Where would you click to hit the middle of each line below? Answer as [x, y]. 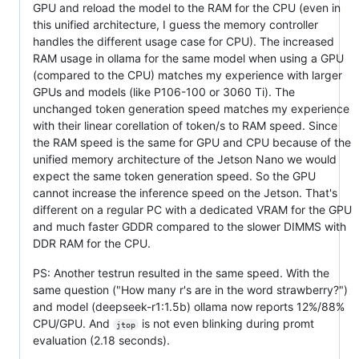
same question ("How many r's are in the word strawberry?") [190, 289]
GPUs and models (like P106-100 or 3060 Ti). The [164, 91]
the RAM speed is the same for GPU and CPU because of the [192, 142]
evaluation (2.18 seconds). [101, 340]
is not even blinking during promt [228, 323]
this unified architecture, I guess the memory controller [175, 24]
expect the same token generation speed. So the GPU [174, 175]
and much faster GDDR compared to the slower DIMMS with [190, 226]
